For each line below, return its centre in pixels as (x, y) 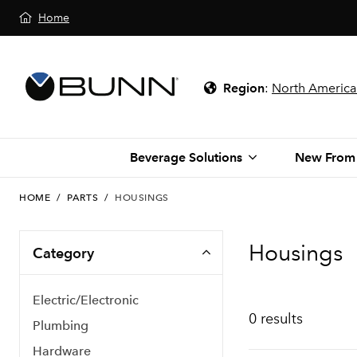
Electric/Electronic (86, 300)
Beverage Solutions (186, 157)
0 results (276, 319)
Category (63, 253)
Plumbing (61, 326)
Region (244, 88)
